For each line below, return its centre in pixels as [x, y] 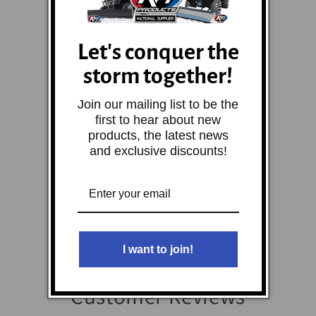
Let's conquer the [158, 52]
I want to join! [158, 249]
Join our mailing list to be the [158, 104]
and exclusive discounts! [158, 151]
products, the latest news [158, 135]
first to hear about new [158, 120]
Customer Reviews [158, 296]
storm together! [158, 76]
